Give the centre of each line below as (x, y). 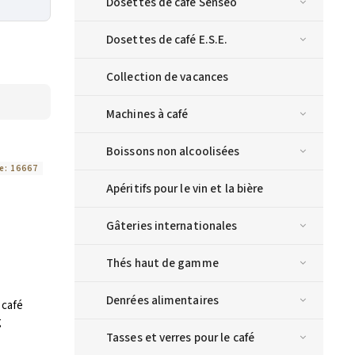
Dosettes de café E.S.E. (167, 40)
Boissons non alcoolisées (173, 152)
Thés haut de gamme (162, 263)
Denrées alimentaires (162, 301)
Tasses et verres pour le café (180, 338)
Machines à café (147, 115)
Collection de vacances (168, 77)
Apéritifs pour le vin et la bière (185, 189)
